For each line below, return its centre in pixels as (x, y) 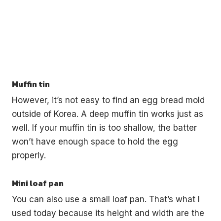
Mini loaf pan (38, 183)
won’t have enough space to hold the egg (95, 142)
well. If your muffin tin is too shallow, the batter (104, 128)
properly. (29, 156)
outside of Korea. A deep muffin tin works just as (108, 114)
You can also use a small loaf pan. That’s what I (106, 200)
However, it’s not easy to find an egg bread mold (108, 100)
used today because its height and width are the (108, 213)
